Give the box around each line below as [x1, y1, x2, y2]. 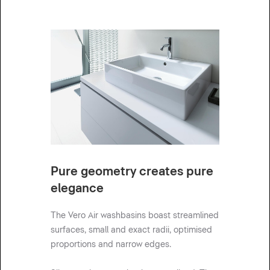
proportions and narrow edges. [51, 239, 171, 250]
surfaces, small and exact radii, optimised [51, 225, 212, 236]
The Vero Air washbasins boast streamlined [51, 210, 219, 221]
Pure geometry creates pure [51, 164, 213, 179]
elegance [51, 181, 104, 196]
